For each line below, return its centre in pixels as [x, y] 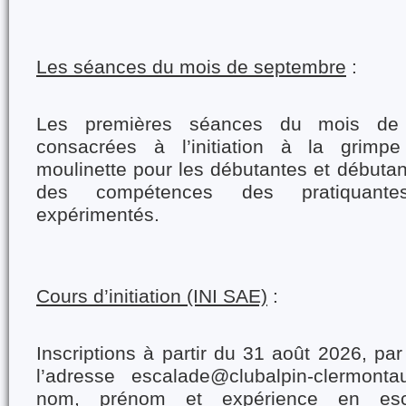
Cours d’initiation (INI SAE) [152, 296]
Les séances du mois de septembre [191, 67]
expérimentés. [98, 215]
